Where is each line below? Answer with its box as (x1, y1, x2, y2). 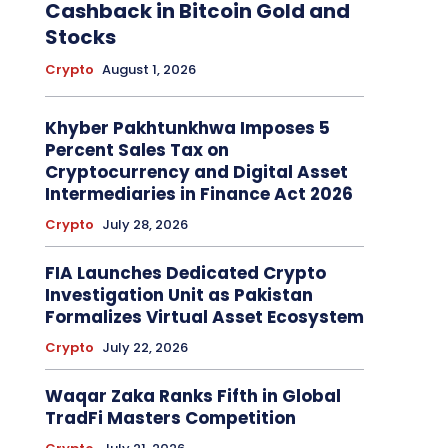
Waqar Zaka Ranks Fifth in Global (44, 384, 341, 409)
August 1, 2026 (101, 60, 196, 80)
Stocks (44, 23, 116, 52)
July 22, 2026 (101, 338, 188, 358)
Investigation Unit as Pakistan (44, 283, 313, 308)
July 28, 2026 (101, 215, 188, 235)
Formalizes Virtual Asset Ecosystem (44, 305, 364, 330)
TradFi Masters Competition (44, 406, 296, 431)
